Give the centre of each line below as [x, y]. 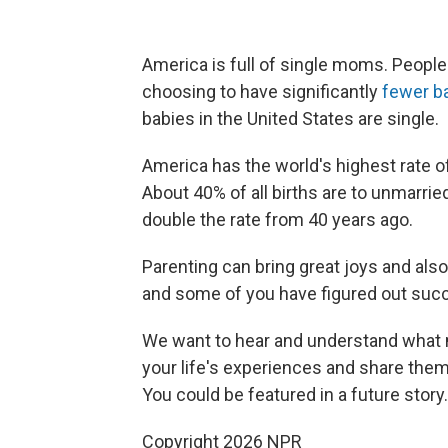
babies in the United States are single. [290, 118]
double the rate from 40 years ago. [277, 219]
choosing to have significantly [262, 91]
